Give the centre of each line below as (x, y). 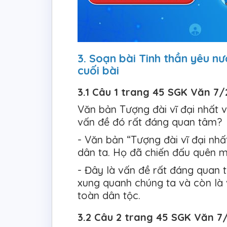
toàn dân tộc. (109, 196)
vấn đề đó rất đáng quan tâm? (150, 122)
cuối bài (100, 71)
